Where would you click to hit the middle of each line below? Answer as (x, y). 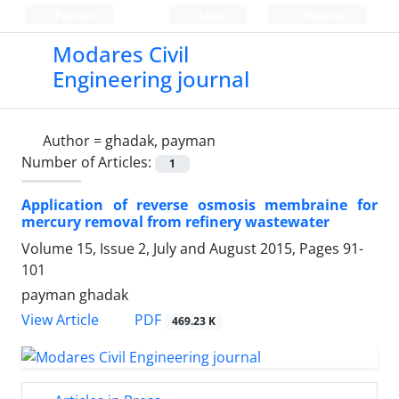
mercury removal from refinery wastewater (175, 222)
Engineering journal (151, 79)
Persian (73, 16)
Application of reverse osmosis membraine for (199, 205)
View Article (60, 320)
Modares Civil (120, 54)
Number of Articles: (88, 162)
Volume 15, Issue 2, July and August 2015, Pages (182, 249)
